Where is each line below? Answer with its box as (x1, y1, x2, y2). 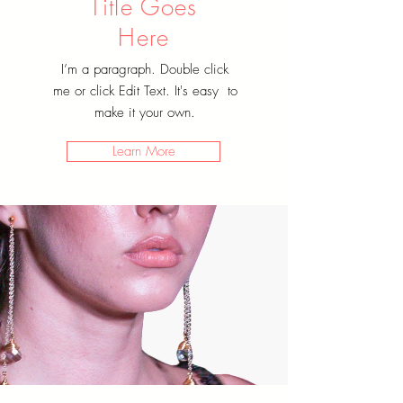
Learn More (112, 142, 175, 161)
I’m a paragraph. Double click (61, 60, 228, 79)
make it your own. (94, 103, 195, 122)
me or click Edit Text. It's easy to (52, 82, 237, 101)
